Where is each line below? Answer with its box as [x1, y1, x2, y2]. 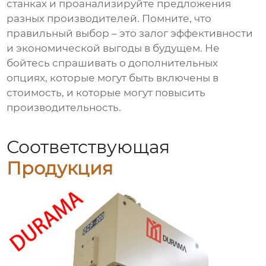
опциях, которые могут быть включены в [7, 72, 219, 84]
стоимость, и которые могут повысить [7, 87, 206, 99]
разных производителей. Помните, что [7, 12, 212, 25]
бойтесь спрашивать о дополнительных [7, 57, 218, 69]
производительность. [7, 102, 122, 114]
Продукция [7, 157, 113, 179]
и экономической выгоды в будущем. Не [7, 42, 220, 55]
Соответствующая [7, 135, 170, 158]
